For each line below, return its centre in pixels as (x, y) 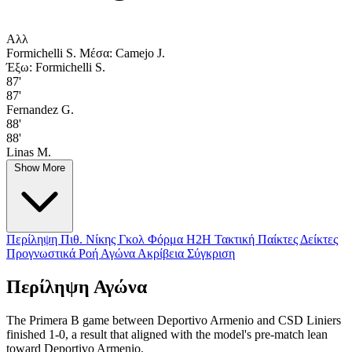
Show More (40, 168)
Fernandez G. (40, 110)
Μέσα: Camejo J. (122, 53)
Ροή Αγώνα (108, 254)
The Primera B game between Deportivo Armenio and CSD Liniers (174, 320)
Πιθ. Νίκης (90, 240)
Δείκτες (319, 240)
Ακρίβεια (162, 254)
